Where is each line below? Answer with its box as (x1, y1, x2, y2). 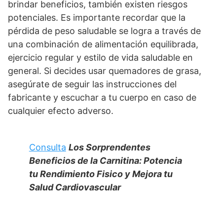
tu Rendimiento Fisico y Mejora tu (29, 168, 173, 179)
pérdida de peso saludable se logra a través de (8, 26, 201, 37)
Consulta (29, 142, 66, 152)
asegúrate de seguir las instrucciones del (8, 79, 177, 90)
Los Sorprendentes (68, 142, 150, 152)
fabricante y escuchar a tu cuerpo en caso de (8, 92, 196, 103)
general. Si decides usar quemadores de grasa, (8, 66, 201, 76)
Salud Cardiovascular (29, 182, 121, 192)
